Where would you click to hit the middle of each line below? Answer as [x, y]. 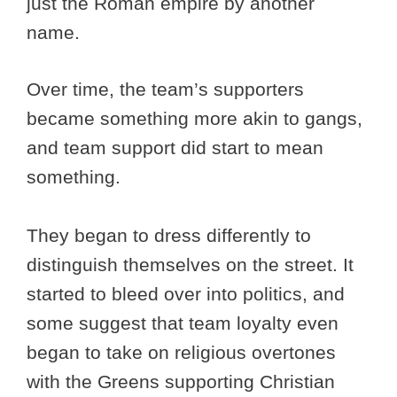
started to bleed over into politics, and [186, 294]
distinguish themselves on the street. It [190, 265]
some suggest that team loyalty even [183, 323]
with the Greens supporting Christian [181, 382]
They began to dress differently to [169, 236]
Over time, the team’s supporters [165, 90]
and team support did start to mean [175, 148]
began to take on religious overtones [181, 353]
